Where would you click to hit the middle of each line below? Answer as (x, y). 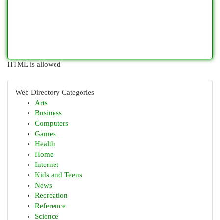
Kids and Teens (58, 175)
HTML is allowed (34, 64)
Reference (50, 206)
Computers (52, 123)
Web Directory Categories (55, 92)
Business (48, 113)
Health (45, 144)
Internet (47, 165)
